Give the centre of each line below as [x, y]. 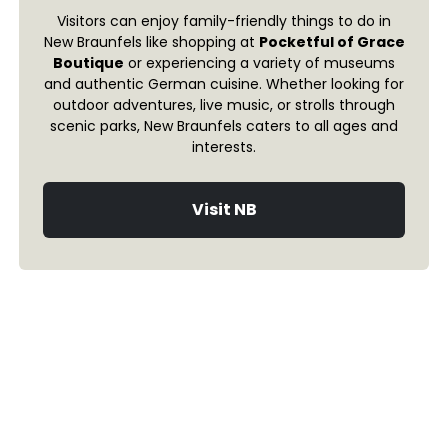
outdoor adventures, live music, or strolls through [224, 105]
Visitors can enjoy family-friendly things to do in [224, 21]
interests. [224, 147]
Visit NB [224, 210]
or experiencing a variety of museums [259, 63]
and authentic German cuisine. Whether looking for [224, 84]
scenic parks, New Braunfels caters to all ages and [224, 126]
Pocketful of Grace [331, 42]
